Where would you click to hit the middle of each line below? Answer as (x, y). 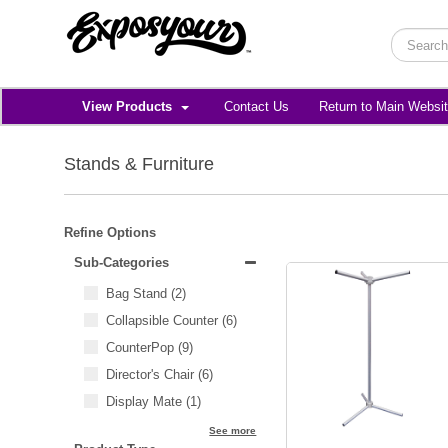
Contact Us (256, 106)
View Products (129, 106)
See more (233, 430)
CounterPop (141, 347)
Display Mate (145, 401)
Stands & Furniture (138, 164)
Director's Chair (151, 374)
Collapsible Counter (163, 320)
